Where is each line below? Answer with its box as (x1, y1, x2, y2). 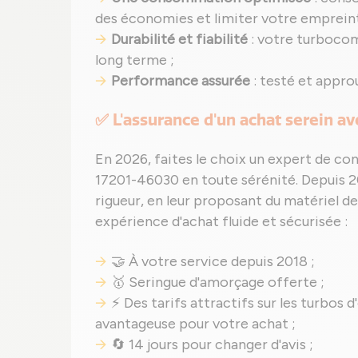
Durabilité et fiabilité (111, 30, 248, 48)
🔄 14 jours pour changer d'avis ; (111, 336, 313, 353)
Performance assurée (111, 72, 250, 89)
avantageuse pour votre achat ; (95, 315, 296, 332)
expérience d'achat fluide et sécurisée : (95, 213, 348, 230)
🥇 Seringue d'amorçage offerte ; (111, 273, 324, 291)
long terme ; (95, 51, 174, 69)
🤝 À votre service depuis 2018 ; (111, 253, 315, 270)
